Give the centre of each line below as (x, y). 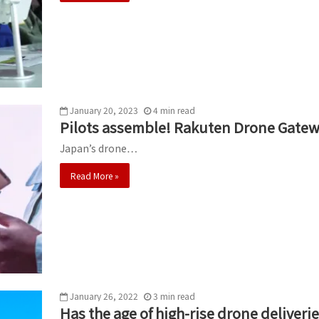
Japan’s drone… (99, 148)
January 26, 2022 (104, 296)
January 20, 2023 (104, 110)
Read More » (95, 175)
